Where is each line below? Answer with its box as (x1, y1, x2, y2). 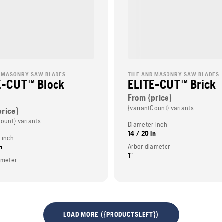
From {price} (128, 92, 172, 103)
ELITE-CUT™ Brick (128, 77, 216, 91)
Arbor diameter (128, 142, 170, 150)
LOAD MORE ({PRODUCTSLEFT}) (63, 210, 159, 219)
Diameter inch (128, 120, 167, 128)
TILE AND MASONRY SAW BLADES (128, 70, 219, 78)
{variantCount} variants (128, 103, 194, 111)
